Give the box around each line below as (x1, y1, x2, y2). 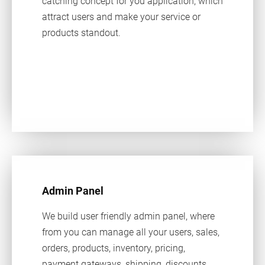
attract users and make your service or (41, 11, 201, 23)
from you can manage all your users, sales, (41, 226, 219, 238)
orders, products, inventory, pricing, (41, 242, 185, 254)
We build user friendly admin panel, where (41, 210, 215, 222)
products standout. (41, 27, 121, 39)
